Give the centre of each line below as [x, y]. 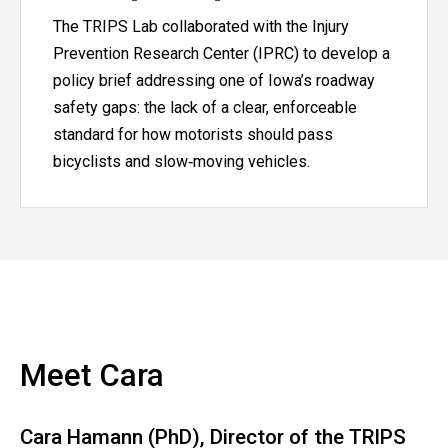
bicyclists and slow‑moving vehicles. [181, 161]
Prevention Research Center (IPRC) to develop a [221, 53]
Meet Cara [92, 375]
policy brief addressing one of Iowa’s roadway [214, 80]
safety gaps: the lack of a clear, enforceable [205, 107]
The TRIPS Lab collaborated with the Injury [201, 26]
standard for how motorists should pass [193, 134]
